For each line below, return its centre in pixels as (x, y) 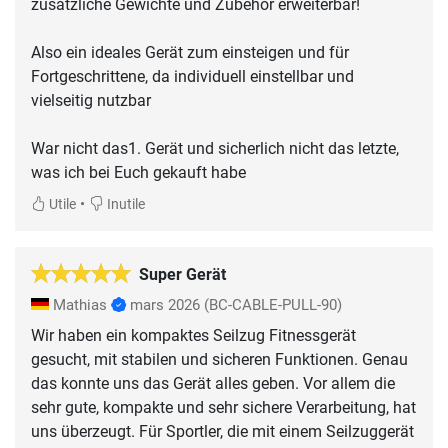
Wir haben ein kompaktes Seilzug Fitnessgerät (193, 336)
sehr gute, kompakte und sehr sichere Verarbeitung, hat (223, 408)
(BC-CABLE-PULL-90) (273, 305)
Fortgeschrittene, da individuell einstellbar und (192, 77)
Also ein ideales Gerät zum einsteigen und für (190, 53)
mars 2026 (165, 305)
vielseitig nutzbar (91, 101)
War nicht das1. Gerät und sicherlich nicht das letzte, (215, 149)
